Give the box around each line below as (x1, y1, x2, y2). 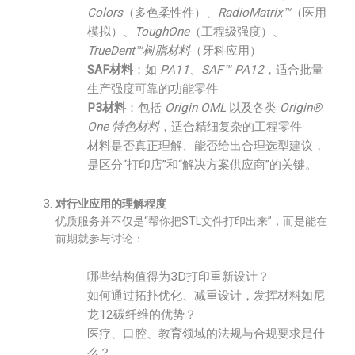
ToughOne (135, 25, 189, 39)
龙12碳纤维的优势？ (87, 307, 197, 322)
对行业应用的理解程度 (55, 197, 166, 210)
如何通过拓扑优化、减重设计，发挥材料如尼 (87, 288, 325, 303)
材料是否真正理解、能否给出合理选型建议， (87, 139, 325, 153)
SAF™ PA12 (201, 63, 264, 77)
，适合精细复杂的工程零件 (159, 120, 302, 134)
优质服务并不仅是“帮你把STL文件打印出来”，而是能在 (55, 215, 327, 227)
